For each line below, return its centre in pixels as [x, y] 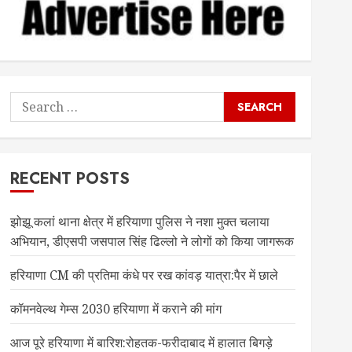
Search [30, 101]
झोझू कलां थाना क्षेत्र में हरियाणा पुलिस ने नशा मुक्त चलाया [139, 221]
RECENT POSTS [70, 178]
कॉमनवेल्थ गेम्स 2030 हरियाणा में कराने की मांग [115, 308]
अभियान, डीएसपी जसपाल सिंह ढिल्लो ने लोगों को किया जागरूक [152, 241]
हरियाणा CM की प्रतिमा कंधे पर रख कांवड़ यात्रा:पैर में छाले [144, 275]
